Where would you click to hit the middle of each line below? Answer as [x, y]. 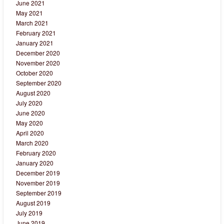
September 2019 [39, 193]
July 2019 [29, 213]
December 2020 [38, 53]
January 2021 [35, 43]
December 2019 [38, 173]
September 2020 [39, 83]
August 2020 [33, 93]
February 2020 [36, 153]
